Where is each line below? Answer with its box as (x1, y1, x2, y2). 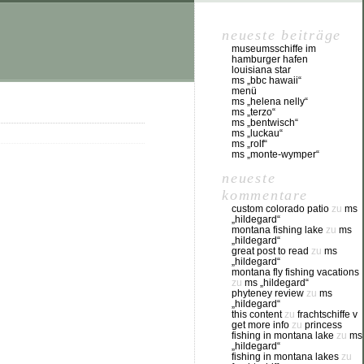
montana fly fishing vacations (232, 266, 359, 278)
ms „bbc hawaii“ (232, 75, 301, 86)
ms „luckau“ (232, 128, 283, 139)
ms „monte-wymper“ (232, 149, 319, 160)
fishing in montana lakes (232, 351, 339, 362)
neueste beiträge (222, 27, 342, 43)
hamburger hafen (232, 54, 308, 65)
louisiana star (232, 64, 291, 76)
